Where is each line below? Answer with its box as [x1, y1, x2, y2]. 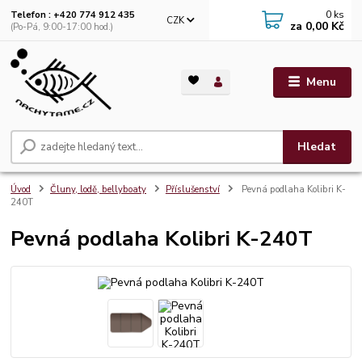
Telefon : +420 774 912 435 [11, 8, 136, 21]
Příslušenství [165, 183, 220, 196]
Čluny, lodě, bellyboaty [50, 183, 146, 196]
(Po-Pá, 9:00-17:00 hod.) [11, 20, 114, 33]
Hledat [297, 139, 337, 155]
